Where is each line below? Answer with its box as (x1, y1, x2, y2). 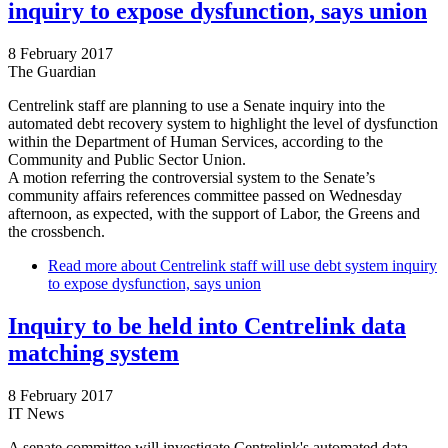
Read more (48, 257, 117, 275)
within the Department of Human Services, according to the (8, 133, 383, 151)
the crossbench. (8, 223, 105, 241)
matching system (8, 340, 179, 367)
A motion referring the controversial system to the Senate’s (8, 169, 375, 187)
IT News (8, 405, 64, 423)
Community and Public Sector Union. (8, 151, 246, 169)
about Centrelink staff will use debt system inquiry (117, 257, 437, 275)
